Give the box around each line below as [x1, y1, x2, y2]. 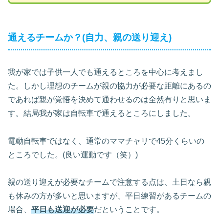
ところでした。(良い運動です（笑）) [8, 150, 138, 159]
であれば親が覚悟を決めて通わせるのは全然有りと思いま [8, 95, 211, 104]
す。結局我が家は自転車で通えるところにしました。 [8, 109, 196, 117]
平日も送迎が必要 [31, 205, 94, 214]
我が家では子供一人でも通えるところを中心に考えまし [8, 67, 203, 76]
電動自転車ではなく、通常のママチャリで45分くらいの [8, 136, 204, 145]
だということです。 [94, 205, 164, 214]
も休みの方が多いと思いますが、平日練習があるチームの [8, 192, 211, 200]
